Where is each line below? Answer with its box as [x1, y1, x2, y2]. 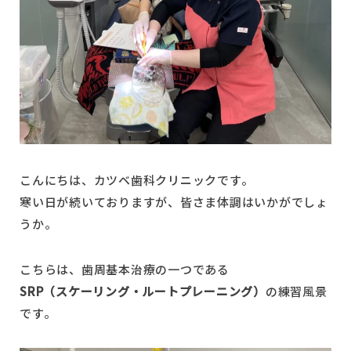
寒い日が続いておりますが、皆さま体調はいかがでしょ [20, 193, 328, 210]
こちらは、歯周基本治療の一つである [20, 260, 230, 277]
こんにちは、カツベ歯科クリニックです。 [20, 171, 254, 188]
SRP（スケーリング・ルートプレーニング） [20, 282, 266, 299]
